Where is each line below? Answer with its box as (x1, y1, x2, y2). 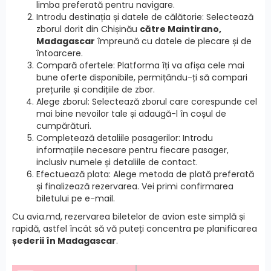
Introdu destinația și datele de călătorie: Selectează (36, 10, 253, 23)
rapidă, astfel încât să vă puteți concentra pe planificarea (12, 222, 257, 235)
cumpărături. (36, 119, 91, 132)
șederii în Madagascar (12, 234, 116, 247)
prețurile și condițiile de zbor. (36, 83, 155, 96)
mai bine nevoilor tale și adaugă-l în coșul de (36, 107, 226, 120)
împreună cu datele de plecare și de (95, 34, 252, 47)
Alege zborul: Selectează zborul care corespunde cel (36, 95, 257, 108)
